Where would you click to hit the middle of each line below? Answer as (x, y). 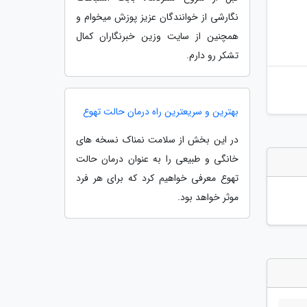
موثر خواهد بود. (208, 197)
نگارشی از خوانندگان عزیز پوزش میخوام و (157, 17)
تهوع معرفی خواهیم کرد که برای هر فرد (157, 178)
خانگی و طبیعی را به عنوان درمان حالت (157, 159)
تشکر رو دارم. (212, 56)
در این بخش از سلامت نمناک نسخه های (157, 140)
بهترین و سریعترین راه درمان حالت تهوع (161, 112)
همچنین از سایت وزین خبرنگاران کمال (157, 36)
